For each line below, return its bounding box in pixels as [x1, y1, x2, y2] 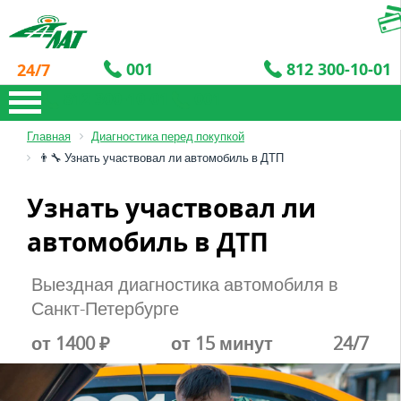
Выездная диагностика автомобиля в [31, 272, 338, 297]
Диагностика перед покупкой [91, 128, 244, 144]
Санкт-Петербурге [31, 296, 179, 321]
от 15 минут [170, 331, 273, 356]
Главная [27, 128, 71, 144]
